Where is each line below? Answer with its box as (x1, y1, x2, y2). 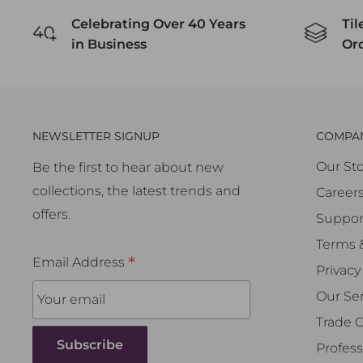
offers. (32, 206, 70, 222)
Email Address (32, 254, 128, 270)
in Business (71, 36, 147, 53)
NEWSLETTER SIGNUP (32, 129, 160, 144)
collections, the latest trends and (32, 182, 241, 199)
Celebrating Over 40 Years (71, 16, 246, 32)
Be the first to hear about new (32, 159, 224, 175)
